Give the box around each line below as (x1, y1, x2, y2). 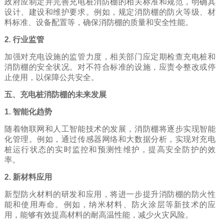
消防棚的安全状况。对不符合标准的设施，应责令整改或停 (4, 63, 216, 72)
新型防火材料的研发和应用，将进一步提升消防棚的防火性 (4, 190, 216, 199)
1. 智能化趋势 (4, 108, 52, 116)
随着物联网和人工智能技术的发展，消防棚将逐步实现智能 (4, 125, 216, 134)
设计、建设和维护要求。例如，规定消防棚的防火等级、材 (4, 8, 216, 17)
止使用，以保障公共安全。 (4, 73, 99, 82)
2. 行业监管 (4, 35, 44, 44)
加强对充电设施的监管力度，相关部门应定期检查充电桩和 (4, 53, 216, 61)
